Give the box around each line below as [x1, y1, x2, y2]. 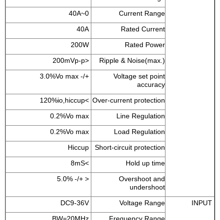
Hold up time [126, 159, 165, 167]
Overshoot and [119, 174, 165, 183]
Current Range [119, 9, 165, 17]
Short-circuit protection [95, 143, 165, 151]
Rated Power [125, 40, 165, 49]
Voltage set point [113, 72, 165, 80]
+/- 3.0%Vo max [79, 72, 91, 80]
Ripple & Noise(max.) [99, 56, 165, 64]
